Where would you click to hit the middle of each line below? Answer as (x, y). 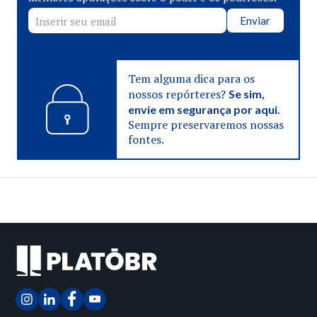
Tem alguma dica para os (191, 79)
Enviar (255, 21)
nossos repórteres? (178, 94)
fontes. (146, 139)
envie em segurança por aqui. (204, 109)
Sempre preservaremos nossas (206, 125)
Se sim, (246, 94)
